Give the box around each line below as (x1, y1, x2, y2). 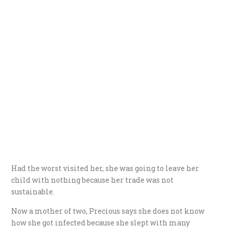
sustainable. (11, 186, 55, 196)
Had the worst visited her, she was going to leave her (11, 163, 199, 173)
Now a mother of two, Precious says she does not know (11, 206, 205, 216)
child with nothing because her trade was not (11, 175, 174, 185)
